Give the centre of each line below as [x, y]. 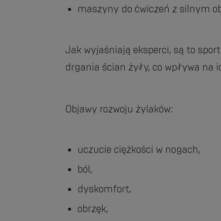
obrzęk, [93, 209]
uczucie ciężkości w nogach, [139, 149]
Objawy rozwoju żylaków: [119, 109]
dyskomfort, [104, 189]
